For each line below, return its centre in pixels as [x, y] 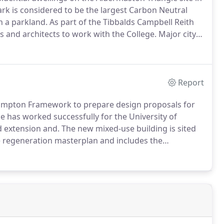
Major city [176, 34]
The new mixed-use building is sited [128, 128]
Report [191, 82]
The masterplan [159, 46]
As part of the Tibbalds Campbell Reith [121, 22]
